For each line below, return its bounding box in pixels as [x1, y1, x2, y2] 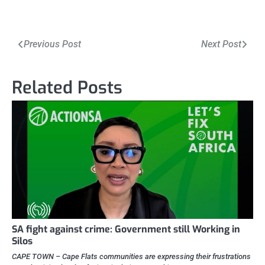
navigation [11, 53, 80, 73]
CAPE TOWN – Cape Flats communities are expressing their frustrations [12, 252, 251, 261]
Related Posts [12, 76, 122, 100]
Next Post [201, 38, 241, 50]
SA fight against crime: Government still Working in [12, 223, 240, 236]
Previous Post [24, 38, 81, 50]
